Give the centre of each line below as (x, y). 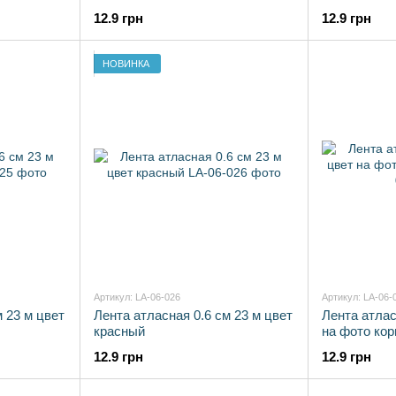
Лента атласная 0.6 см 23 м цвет (193, 315)
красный (119, 331)
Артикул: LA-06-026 (137, 297)
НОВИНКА (126, 63)
